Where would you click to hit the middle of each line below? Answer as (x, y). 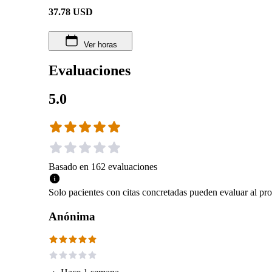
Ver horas (100, 44)
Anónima (72, 216)
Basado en (69, 166)
